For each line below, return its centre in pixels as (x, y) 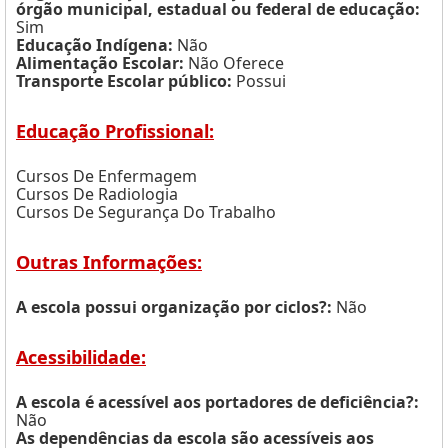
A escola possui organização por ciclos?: (174, 307)
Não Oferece (234, 63)
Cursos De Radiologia (97, 194)
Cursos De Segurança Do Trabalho (146, 212)
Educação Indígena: (94, 45)
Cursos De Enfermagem (106, 176)
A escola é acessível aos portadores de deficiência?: (217, 402)
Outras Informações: (109, 262)
